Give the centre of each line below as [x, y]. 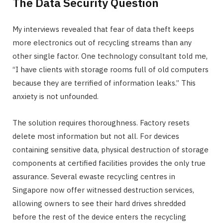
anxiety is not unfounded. [56, 97]
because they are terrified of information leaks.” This [104, 83]
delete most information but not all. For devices [96, 136]
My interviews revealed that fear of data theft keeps [103, 29]
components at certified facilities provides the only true [109, 163]
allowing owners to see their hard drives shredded [99, 204]
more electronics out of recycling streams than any [102, 43]
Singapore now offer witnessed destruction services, [103, 190]
